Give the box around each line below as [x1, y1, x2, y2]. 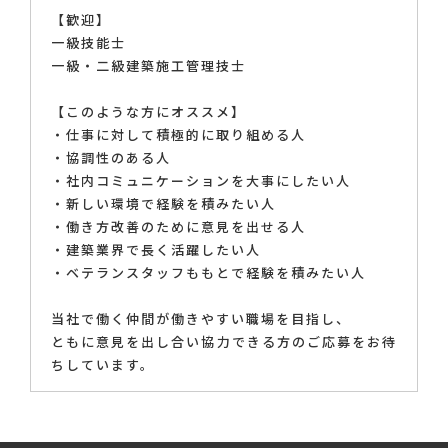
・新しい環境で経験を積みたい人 [51, 194, 276, 214]
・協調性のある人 [51, 148, 171, 168]
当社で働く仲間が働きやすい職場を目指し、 [51, 309, 351, 329]
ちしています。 [51, 355, 155, 375]
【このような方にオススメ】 [51, 102, 246, 122]
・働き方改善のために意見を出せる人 [51, 217, 306, 237]
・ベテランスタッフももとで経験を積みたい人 [51, 263, 366, 283]
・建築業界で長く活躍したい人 [51, 240, 261, 260]
